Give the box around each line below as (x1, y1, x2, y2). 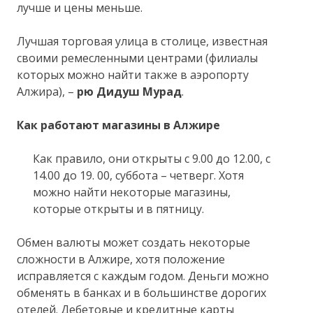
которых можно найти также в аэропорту (17, 66, 249, 82)
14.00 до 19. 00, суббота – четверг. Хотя (32, 167, 244, 183)
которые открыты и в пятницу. (32, 201, 204, 217)
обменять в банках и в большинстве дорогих (17, 284, 267, 300)
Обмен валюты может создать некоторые (17, 234, 254, 250)
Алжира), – (17, 83, 78, 99)
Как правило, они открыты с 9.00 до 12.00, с (32, 150, 270, 166)
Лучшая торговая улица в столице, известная (17, 33, 268, 49)
